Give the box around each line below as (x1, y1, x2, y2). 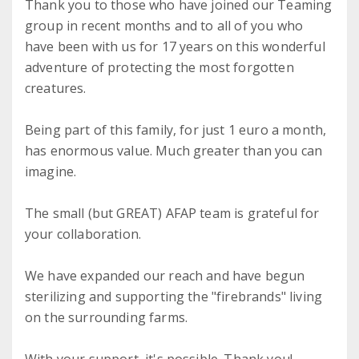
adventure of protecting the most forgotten (25, 58, 294, 77)
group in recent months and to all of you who (25, 17, 304, 35)
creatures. (25, 79, 87, 98)
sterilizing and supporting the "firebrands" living (25, 288, 323, 306)
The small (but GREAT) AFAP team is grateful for (25, 204, 320, 223)
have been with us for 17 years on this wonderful (25, 38, 325, 56)
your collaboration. (25, 225, 142, 244)
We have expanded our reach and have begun (25, 267, 305, 285)
